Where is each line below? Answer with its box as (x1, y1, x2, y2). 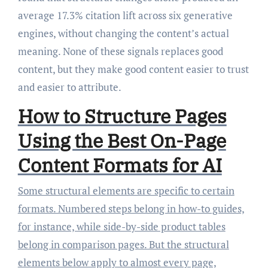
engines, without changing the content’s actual (17, 26, 229, 41)
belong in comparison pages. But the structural (17, 237, 229, 251)
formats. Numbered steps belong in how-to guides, (17, 201, 245, 215)
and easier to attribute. (17, 80, 121, 95)
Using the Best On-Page (17, 128, 226, 154)
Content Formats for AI (17, 153, 222, 178)
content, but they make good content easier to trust (17, 62, 249, 77)
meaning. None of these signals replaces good (17, 44, 223, 59)
